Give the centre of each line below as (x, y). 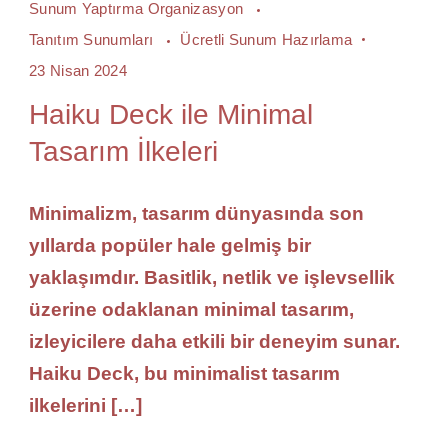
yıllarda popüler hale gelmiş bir (170, 245)
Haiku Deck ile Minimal (171, 114)
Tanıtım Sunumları (93, 39)
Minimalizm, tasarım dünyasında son (196, 213)
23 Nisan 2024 (78, 70)
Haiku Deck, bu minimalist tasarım (184, 373)
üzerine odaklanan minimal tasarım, (191, 309)
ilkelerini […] (85, 405)
